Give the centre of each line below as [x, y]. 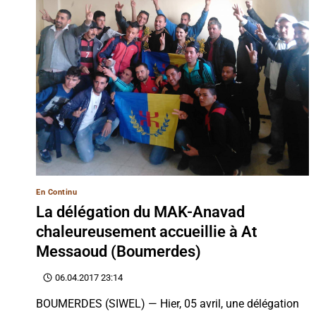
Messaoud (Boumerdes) [119, 251]
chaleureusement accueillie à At [146, 231]
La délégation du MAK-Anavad [140, 212]
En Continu [57, 193]
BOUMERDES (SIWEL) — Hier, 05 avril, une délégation [168, 303]
